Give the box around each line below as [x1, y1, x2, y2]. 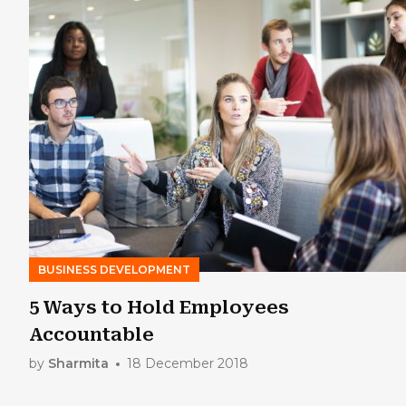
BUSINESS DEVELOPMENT [38, 262, 190, 276]
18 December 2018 [127, 355, 248, 372]
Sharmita [48, 355, 109, 372]
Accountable [29, 323, 154, 345]
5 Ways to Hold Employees [29, 295, 289, 318]
